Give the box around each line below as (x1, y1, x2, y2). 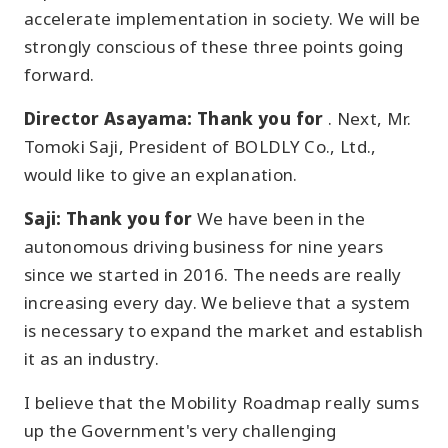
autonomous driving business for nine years (24, 235, 384, 258)
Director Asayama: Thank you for (24, 107, 328, 130)
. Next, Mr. (327, 107, 412, 130)
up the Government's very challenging (24, 419, 337, 442)
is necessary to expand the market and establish (24, 319, 423, 342)
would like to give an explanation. (24, 163, 298, 186)
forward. (24, 63, 95, 86)
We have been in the (196, 207, 366, 230)
